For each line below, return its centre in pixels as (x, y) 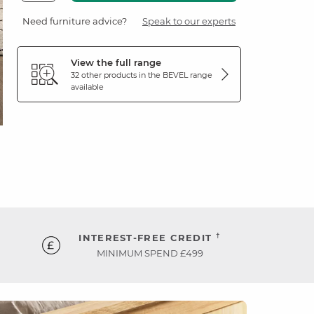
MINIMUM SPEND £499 (150, 253)
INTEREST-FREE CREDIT (147, 237)
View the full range (116, 62)
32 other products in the (117, 75)
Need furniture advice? (75, 21)
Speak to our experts (189, 21)
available (87, 87)
